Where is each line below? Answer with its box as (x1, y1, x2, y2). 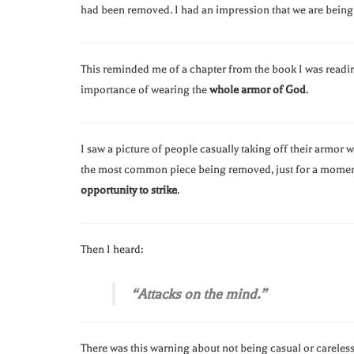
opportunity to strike (81, 183, 177, 198)
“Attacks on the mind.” (131, 286, 266, 303)
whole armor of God (209, 83, 306, 97)
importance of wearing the (81, 83, 209, 97)
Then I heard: (81, 243, 143, 257)
